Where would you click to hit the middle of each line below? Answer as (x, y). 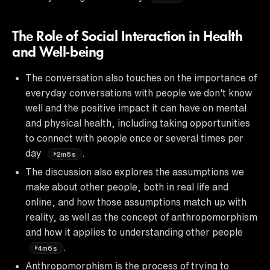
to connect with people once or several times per (134, 138)
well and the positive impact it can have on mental (136, 108)
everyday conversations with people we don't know (139, 93)
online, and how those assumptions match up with (136, 202)
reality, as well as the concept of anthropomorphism (141, 217)
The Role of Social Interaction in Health (127, 37)
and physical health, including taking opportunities (138, 123)
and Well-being (58, 53)
